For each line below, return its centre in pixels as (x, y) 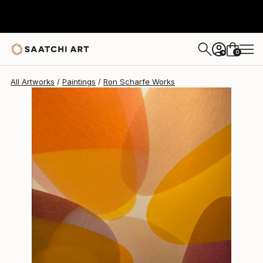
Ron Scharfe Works (139, 82)
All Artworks (33, 82)
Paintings (79, 82)
